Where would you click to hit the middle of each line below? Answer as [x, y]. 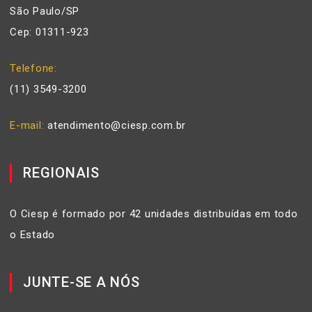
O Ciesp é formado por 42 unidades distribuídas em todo [154, 214]
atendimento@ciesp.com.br [117, 125]
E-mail [26, 125]
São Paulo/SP [45, 11]
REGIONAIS [61, 173]
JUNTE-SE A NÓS [81, 282]
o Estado [32, 235]
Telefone [32, 68]
